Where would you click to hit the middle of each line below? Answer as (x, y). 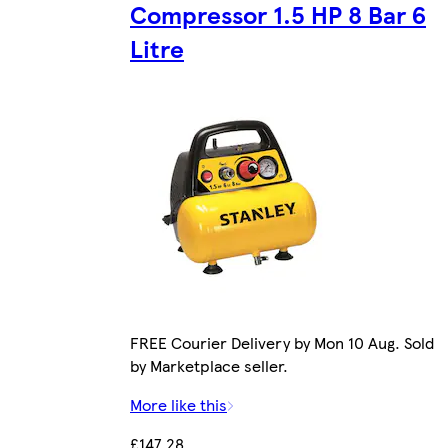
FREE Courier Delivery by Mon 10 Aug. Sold (282, 342)
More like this (178, 404)
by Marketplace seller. (209, 365)
